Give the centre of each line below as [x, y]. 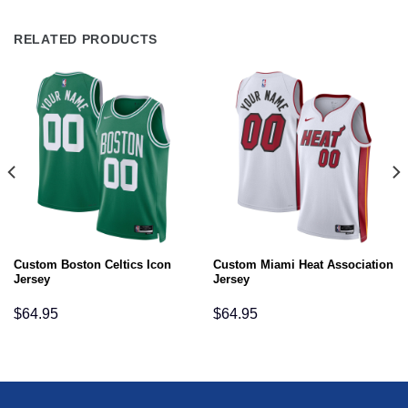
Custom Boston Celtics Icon [92, 265]
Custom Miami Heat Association [303, 265]
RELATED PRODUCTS [86, 39]
